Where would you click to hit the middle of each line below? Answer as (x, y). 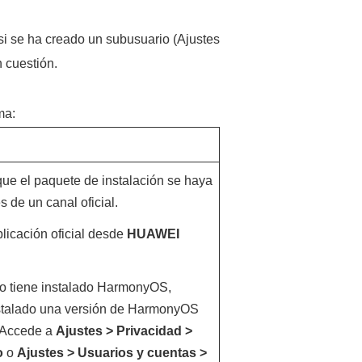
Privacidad (149, 331)
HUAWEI (153, 234)
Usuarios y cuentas (137, 353)
